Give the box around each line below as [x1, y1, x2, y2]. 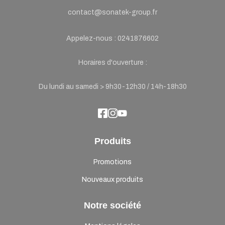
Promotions [93, 158, 132, 166]
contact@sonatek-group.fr [68, 9, 157, 17]
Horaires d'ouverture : [78, 59, 147, 67]
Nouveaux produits [82, 176, 143, 184]
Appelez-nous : [66, 35, 118, 43]
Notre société [84, 200, 141, 211]
